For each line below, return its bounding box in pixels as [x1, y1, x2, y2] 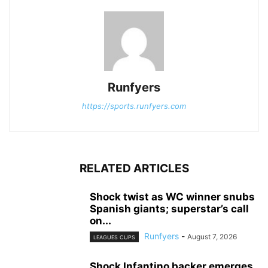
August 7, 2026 [187, 232, 237, 242]
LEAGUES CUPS [93, 234, 135, 241]
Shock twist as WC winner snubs [90, 191, 255, 203]
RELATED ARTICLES [79, 162, 189, 176]
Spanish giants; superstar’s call [90, 203, 249, 215]
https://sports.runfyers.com [82, 101, 186, 111]
